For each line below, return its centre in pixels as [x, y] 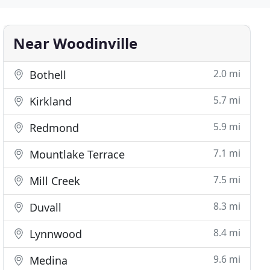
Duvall [44, 207]
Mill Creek [54, 181]
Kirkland [49, 101]
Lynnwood [55, 234]
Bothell [47, 75]
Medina [47, 260]
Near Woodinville [76, 43]
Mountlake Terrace [76, 154]
